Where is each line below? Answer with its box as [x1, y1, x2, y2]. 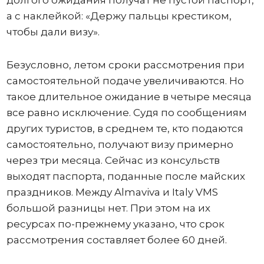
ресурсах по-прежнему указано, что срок [6, 217, 225, 230]
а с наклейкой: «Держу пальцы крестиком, [6, 9, 232, 22]
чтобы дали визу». [6, 25, 100, 38]
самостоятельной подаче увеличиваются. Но [6, 74, 244, 87]
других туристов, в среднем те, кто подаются [6, 122, 243, 134]
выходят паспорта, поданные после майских [6, 170, 245, 182]
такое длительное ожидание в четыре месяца [6, 90, 252, 103]
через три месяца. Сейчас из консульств [6, 154, 220, 166]
